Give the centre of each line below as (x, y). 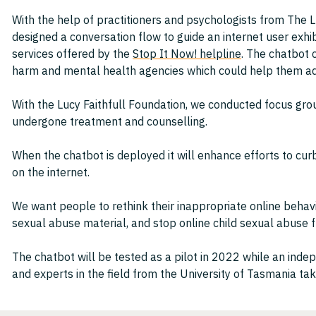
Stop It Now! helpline (187, 54)
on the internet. (51, 172)
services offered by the (72, 54)
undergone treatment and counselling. (110, 122)
